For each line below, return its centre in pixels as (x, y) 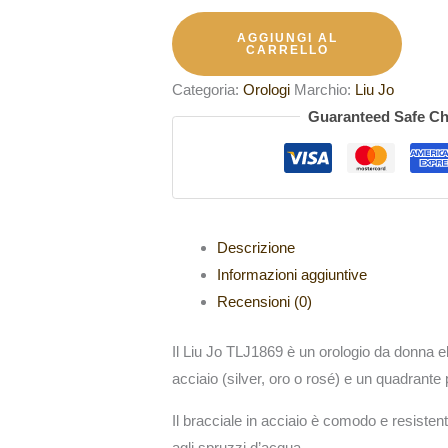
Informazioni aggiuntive (292, 275)
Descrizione (256, 248)
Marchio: (325, 89)
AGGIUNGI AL (287, 37)
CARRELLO (287, 49)
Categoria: (208, 89)
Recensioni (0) (265, 302)
